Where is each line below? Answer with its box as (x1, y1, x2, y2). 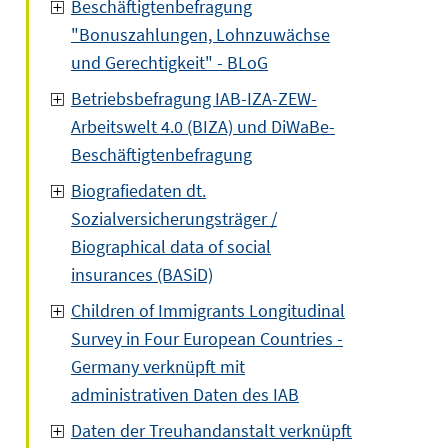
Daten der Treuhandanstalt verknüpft (71, 419, 352, 442)
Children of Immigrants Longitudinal (71, 299, 345, 322)
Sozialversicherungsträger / (71, 207, 277, 230)
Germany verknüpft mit (71, 355, 245, 378)
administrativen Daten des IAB (71, 383, 299, 406)
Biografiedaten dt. (71, 179, 206, 202)
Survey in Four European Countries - (71, 327, 343, 350)
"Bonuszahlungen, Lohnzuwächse (71, 23, 330, 46)
